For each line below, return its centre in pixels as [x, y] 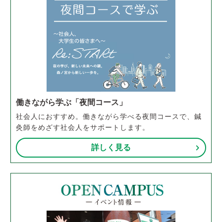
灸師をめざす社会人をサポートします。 [83, 128]
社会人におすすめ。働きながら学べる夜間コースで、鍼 [109, 117]
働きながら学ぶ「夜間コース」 [72, 103]
